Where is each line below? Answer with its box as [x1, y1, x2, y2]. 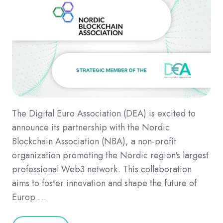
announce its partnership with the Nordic [12, 121, 170, 134]
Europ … [12, 191, 46, 204]
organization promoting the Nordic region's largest [12, 149, 209, 162]
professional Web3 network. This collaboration [12, 163, 192, 176]
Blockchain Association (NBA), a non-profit [12, 135, 176, 148]
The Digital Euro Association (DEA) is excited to [12, 107, 196, 120]
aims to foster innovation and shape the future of [12, 177, 197, 190]
